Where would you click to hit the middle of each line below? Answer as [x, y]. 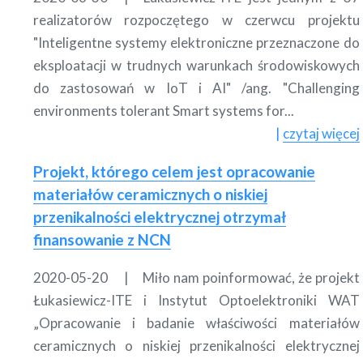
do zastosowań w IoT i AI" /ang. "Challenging [196, 88]
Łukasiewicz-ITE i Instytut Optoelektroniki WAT [196, 300]
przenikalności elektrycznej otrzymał [160, 216]
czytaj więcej [321, 133]
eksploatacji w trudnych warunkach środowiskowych [196, 65]
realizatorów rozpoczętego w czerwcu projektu [196, 19]
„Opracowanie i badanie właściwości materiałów [196, 322]
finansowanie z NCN [102, 239]
